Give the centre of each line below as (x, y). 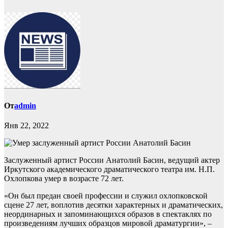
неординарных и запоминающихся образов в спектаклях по (108, 214)
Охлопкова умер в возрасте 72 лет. (64, 179)
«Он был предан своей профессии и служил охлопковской (106, 196)
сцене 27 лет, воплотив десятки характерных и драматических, (113, 205)
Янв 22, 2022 (26, 126)
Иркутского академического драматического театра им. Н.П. (109, 169)
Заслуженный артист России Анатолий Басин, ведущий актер (112, 160)
